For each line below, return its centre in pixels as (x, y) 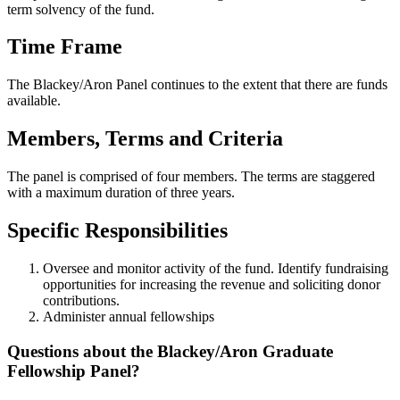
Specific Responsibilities (117, 231)
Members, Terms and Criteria (145, 139)
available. (34, 101)
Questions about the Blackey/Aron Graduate (170, 351)
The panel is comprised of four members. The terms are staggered (191, 177)
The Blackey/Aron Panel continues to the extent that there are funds (197, 85)
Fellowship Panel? (74, 371)
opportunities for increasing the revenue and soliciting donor (212, 284)
